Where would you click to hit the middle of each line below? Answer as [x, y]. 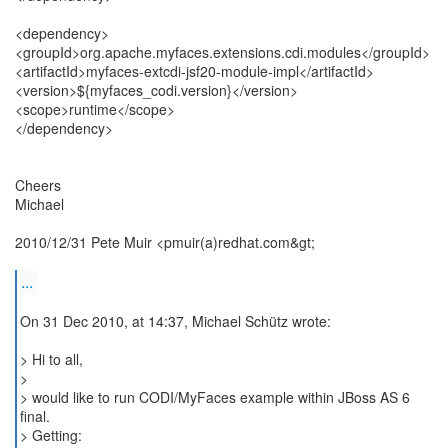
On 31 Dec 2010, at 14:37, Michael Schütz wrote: [175, 321]
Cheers [38, 185]
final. [34, 416]
